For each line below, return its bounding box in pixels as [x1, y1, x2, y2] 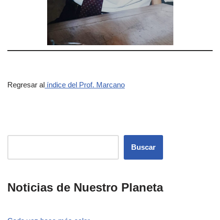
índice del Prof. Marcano [45, 80, 125, 89]
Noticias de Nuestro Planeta [7, 180, 163, 194]
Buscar [131, 142, 156, 151]
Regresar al [7, 80, 45, 89]
